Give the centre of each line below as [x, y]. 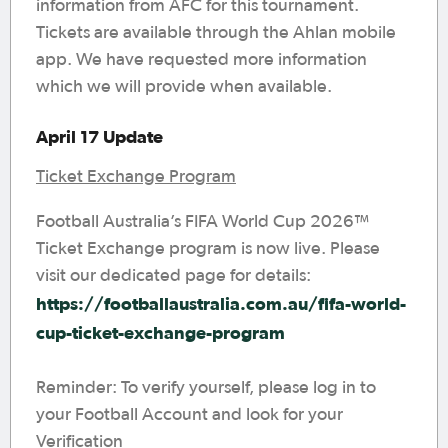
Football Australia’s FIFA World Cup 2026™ [202, 222]
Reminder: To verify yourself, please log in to [206, 388]
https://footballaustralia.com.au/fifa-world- [221, 303]
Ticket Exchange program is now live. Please [208, 249]
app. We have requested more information [201, 60]
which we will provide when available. [184, 87]
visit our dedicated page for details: [173, 276]
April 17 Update [99, 136]
